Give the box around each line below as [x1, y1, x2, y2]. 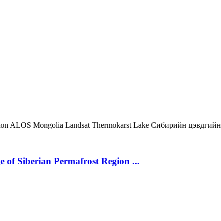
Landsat [65, 120, 92, 129]
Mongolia [33, 120, 65, 129]
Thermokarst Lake [92, 120, 151, 129]
